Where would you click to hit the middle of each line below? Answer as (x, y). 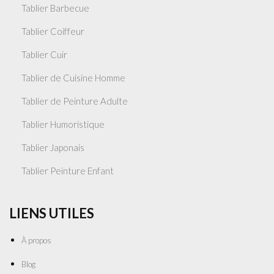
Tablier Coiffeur (53, 31)
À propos (36, 241)
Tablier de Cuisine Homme (73, 78)
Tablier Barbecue (55, 8)
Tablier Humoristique (63, 124)
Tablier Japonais (53, 148)
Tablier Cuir (44, 55)
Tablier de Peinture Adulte (75, 101)
